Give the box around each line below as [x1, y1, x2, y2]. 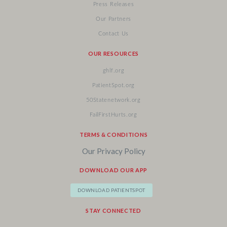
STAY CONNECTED [86, 207, 141, 214]
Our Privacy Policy [82, 146, 145, 156]
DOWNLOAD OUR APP [80, 167, 147, 173]
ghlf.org [102, 68, 125, 73]
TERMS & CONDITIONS [79, 131, 148, 138]
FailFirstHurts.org [90, 112, 137, 118]
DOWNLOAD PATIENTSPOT [78, 187, 145, 193]
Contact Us [98, 31, 129, 36]
